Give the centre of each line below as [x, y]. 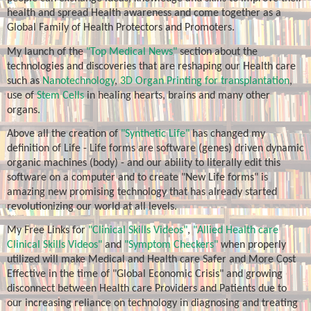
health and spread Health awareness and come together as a [144, 14]
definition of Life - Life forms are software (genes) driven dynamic [155, 149]
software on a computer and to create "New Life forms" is [137, 178]
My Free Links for [48, 231]
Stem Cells [60, 95]
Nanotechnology [78, 81]
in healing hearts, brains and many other [177, 95]
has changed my [227, 134]
